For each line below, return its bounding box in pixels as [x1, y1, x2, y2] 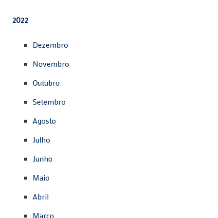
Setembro [33, 96, 66, 107]
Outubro [33, 77, 60, 88]
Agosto [33, 115, 56, 126]
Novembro [33, 58, 69, 69]
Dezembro [33, 39, 68, 50]
